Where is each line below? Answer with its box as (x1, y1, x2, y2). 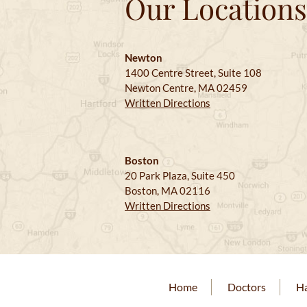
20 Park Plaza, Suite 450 (125, 169, 235, 182)
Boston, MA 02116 (125, 184, 210, 197)
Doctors (228, 280, 266, 293)
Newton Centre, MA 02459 (125, 81, 247, 94)
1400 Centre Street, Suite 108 (125, 66, 262, 79)
